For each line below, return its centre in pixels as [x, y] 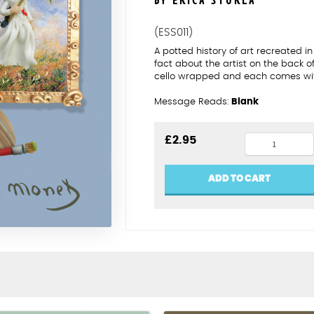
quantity [269, 157]
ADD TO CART [240, 179]
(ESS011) [174, 33]
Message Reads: [193, 102]
